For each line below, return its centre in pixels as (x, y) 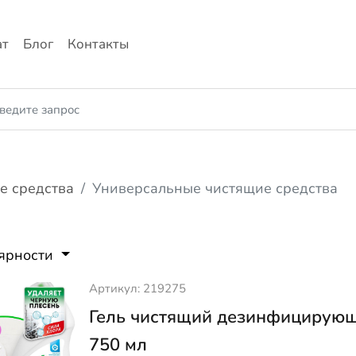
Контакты (99, 44)
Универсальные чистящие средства (215, 188)
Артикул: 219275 (137, 289)
